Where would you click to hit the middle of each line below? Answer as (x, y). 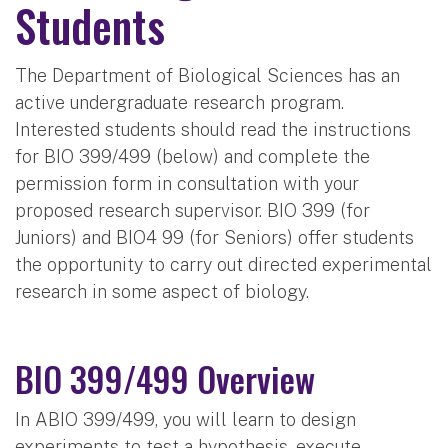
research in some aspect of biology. (162, 291)
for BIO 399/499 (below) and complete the (192, 156)
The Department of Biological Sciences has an (207, 75)
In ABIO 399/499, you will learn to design (185, 419)
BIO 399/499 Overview (165, 378)
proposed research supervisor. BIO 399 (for (192, 210)
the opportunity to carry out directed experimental (223, 264)
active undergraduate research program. (179, 102)
